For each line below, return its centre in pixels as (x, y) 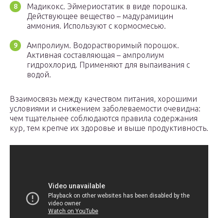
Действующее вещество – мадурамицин (100, 16)
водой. (39, 74)
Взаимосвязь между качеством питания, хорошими (103, 99)
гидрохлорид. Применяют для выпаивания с (108, 64)
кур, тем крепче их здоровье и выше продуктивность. (109, 128)
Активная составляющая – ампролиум (95, 55)
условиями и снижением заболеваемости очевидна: (105, 108)
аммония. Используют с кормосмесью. (96, 26)
